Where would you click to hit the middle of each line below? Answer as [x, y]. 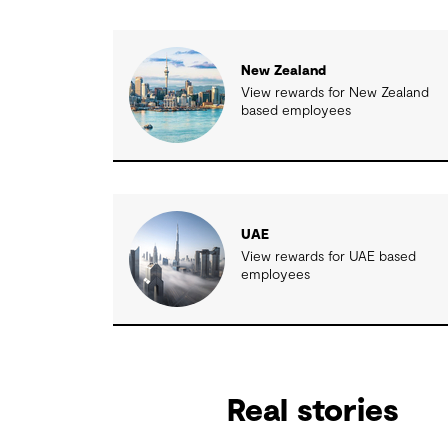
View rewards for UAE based [329, 256]
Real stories [312, 410]
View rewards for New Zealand [335, 92]
